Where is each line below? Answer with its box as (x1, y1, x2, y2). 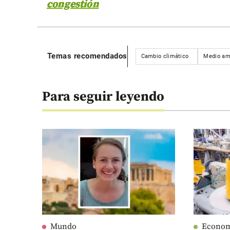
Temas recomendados (47, 51, 127, 61)
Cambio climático (141, 52, 189, 60)
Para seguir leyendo (42, 88, 165, 105)
